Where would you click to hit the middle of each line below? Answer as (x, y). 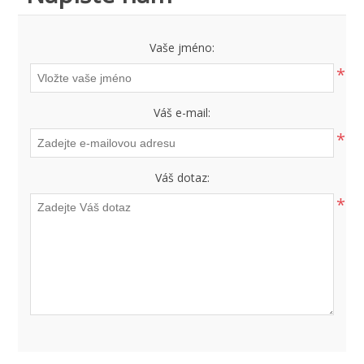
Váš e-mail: (182, 113)
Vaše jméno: (182, 48)
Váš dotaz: (182, 178)
